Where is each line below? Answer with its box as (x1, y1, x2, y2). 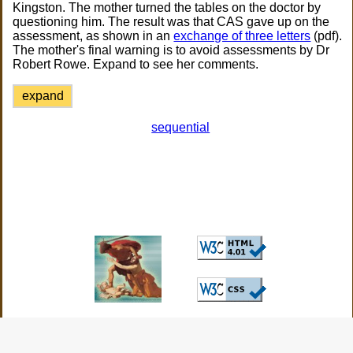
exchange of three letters (173, 29, 311, 43)
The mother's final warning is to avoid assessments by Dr (13, 43, 330, 57)
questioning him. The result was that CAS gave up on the (13, 15, 330, 28)
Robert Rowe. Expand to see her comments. (13, 58, 259, 71)
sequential (151, 121, 210, 134)
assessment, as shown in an (13, 29, 174, 43)
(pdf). (310, 29, 343, 43)
